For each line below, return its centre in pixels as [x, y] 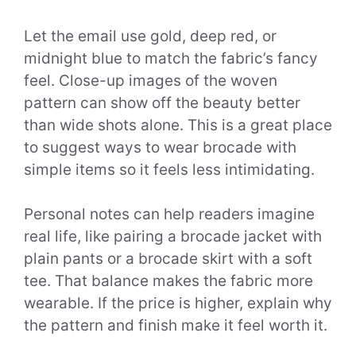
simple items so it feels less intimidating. [169, 169]
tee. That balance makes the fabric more [168, 281]
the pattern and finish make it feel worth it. [176, 326]
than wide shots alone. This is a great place [178, 125]
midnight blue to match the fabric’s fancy [171, 58]
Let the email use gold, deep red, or [150, 36]
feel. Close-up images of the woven [151, 80]
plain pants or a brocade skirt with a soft [168, 259]
